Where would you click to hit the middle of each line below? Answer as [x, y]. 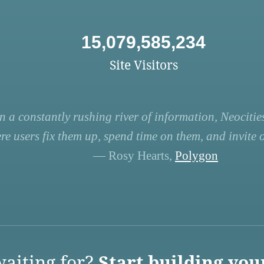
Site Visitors [143, 65]
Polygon [196, 156]
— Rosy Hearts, [134, 156]
